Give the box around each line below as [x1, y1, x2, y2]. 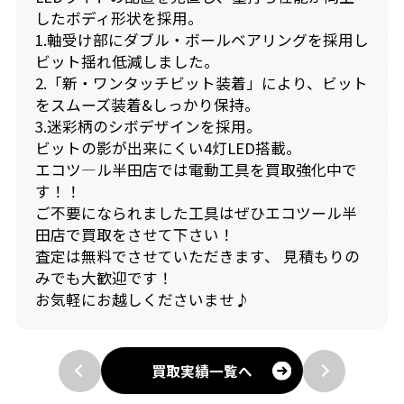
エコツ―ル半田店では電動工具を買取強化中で [34, 159, 357, 181]
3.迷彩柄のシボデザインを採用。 [34, 115, 262, 138]
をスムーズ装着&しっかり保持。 [34, 94, 260, 116]
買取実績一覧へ [151, 361, 252, 381]
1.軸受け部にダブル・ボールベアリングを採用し [34, 29, 369, 51]
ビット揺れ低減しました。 [34, 50, 219, 73]
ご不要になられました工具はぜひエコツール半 [34, 202, 357, 225]
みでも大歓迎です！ [34, 267, 173, 289]
